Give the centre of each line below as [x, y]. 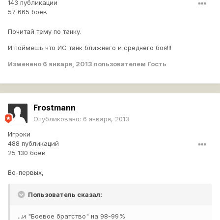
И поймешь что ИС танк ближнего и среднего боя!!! [90, 48]
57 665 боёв [27, 12]
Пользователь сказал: [64, 195]
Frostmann [55, 108]
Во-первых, [26, 173]
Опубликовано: [58, 119]
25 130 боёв [27, 153]
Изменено [25, 64]
